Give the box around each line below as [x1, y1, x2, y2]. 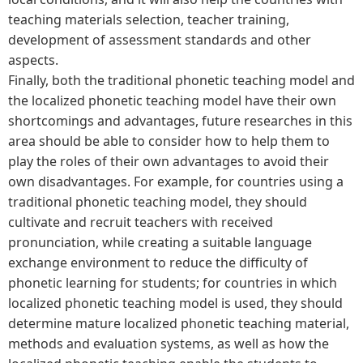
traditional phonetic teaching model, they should [8, 192, 307, 211]
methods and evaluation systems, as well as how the [8, 334, 329, 352]
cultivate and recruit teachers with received [8, 212, 273, 231]
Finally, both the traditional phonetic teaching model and [8, 70, 355, 89]
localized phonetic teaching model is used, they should [8, 293, 343, 312]
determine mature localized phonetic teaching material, [8, 314, 349, 332]
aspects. [8, 50, 58, 69]
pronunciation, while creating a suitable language [8, 233, 312, 251]
